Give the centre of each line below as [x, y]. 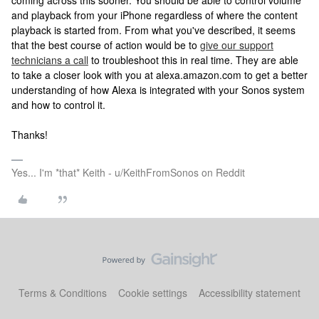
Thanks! [30, 135]
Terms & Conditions [63, 293]
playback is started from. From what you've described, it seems [153, 30]
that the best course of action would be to [106, 45]
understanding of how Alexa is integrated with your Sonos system [158, 90]
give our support [237, 45]
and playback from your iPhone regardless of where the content [155, 15]
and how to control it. [58, 105]
